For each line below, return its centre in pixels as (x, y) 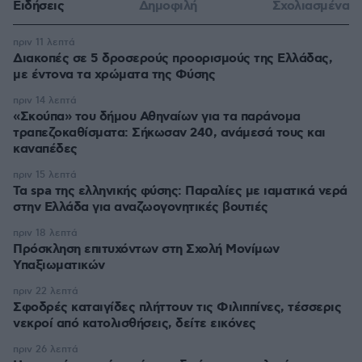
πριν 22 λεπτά (46, 291)
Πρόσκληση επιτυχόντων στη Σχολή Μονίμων (146, 249)
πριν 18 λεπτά (45, 233)
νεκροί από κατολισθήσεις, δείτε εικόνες (135, 324)
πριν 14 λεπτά (45, 101)
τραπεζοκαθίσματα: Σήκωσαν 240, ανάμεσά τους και (169, 133)
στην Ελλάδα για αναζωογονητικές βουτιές (141, 207)
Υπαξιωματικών (59, 265)
